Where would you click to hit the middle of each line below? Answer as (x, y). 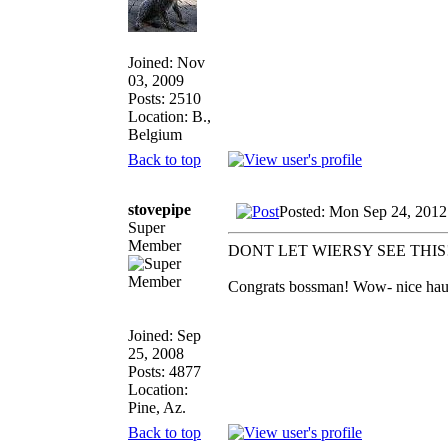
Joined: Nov (166, 62)
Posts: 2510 (164, 98)
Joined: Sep (164, 335)
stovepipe (159, 209)
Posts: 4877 (164, 371)
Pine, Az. (157, 407)
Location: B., (169, 116)
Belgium (155, 134)
